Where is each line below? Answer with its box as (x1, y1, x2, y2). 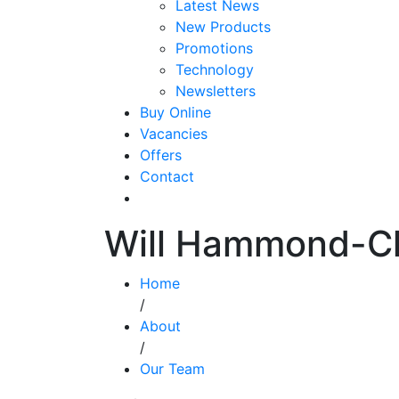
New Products (175, 17, 271, 36)
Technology (175, 60, 254, 78)
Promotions (175, 38, 253, 57)
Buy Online (140, 102, 211, 121)
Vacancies (140, 124, 208, 142)
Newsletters (175, 81, 256, 100)
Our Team (140, 359, 205, 378)
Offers (140, 145, 182, 164)
